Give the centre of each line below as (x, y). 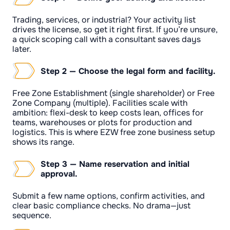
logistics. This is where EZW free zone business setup (114, 132)
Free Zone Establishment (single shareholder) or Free (113, 93)
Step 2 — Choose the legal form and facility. (128, 71)
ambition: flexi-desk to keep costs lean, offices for (108, 112)
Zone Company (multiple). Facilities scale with (100, 103)
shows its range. (43, 142)
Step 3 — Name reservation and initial (115, 164)
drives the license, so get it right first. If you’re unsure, (115, 29)
